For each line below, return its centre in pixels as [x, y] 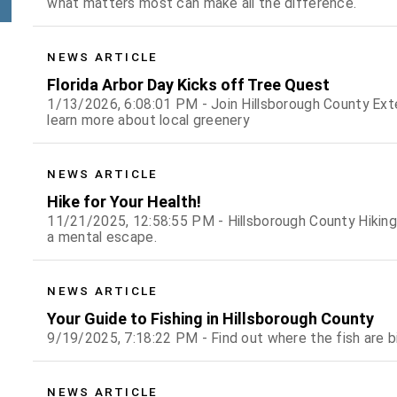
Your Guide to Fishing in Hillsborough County [211, 319]
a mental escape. [102, 237]
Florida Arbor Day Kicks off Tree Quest [189, 85]
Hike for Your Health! [125, 202]
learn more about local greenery [148, 121]
